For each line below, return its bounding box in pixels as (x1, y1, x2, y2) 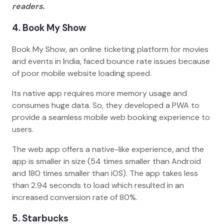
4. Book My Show (12, 21, 90, 34)
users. (12, 123, 37, 134)
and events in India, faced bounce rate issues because (12, 55, 210, 66)
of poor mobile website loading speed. (12, 67, 155, 78)
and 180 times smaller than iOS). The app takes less (12, 167, 198, 178)
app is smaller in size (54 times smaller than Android (12, 155, 201, 166)
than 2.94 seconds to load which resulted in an (12, 179, 184, 190)
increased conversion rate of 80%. (12, 191, 139, 202)
